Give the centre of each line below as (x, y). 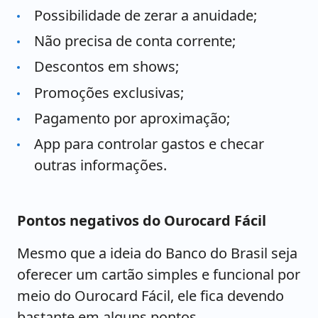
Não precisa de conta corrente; (135, 40)
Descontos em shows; (106, 67)
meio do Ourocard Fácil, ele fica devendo (150, 296)
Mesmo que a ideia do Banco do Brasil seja (157, 253)
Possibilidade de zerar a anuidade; (146, 15)
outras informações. (100, 165)
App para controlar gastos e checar (149, 144)
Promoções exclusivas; (109, 92)
